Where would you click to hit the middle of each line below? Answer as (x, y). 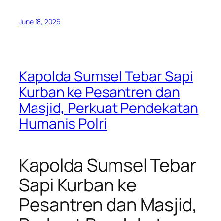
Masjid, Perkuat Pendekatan (109, 108)
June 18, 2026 (40, 21)
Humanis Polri (63, 123)
